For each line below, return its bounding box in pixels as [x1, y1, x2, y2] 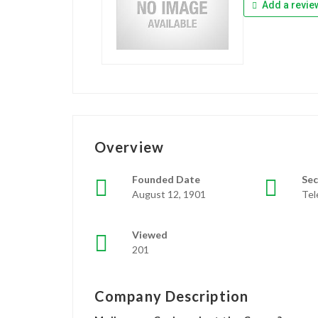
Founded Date [132, 173, 200, 186]
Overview [94, 138, 164, 156]
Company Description [94, 287, 248, 305]
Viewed [132, 229, 168, 241]
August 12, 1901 [132, 188, 206, 201]
